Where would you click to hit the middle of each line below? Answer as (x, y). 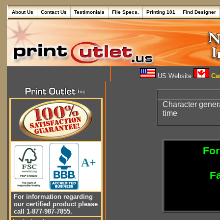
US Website (175, 76)
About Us (23, 12)
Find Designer (199, 12)
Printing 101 (161, 12)
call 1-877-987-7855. (42, 211)
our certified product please (55, 204)
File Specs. (125, 12)
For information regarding (52, 197)
